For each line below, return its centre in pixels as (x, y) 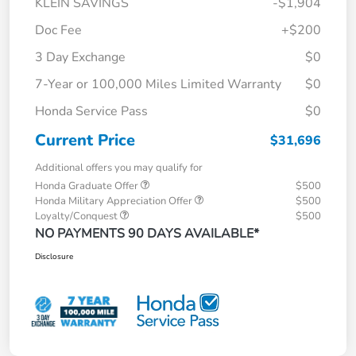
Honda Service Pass (91, 111)
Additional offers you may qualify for (119, 167)
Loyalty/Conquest (77, 216)
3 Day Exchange (80, 57)
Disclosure (54, 256)
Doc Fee (58, 30)
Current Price (85, 140)
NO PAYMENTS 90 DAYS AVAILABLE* (147, 233)
